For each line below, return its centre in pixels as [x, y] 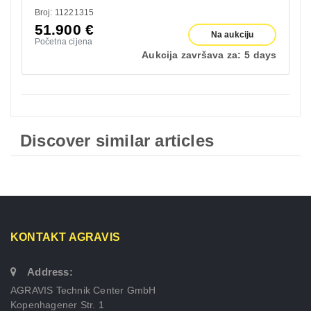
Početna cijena [64, 41]
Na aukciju [232, 34]
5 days [261, 54]
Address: [50, 272]
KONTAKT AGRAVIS [65, 237]
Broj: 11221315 [64, 12]
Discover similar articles [117, 141]
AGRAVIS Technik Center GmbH [83, 290]
